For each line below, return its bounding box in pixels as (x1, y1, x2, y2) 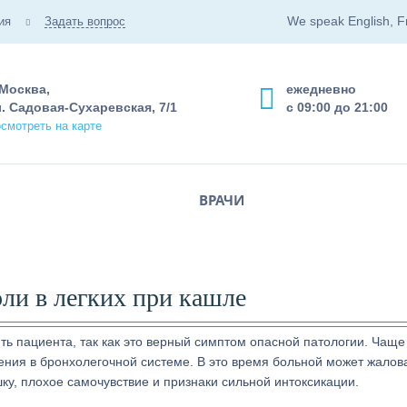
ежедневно (286, 82, 356, 96)
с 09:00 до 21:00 (286, 100, 388, 114)
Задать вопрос (45, 15, 125, 28)
